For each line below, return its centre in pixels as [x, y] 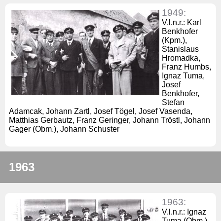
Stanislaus [180, 49]
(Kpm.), [174, 40]
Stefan [173, 102]
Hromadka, [181, 58]
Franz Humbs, [186, 67]
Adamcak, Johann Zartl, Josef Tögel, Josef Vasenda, [101, 111]
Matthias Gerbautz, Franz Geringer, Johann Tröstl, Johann [110, 120]
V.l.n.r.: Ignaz [184, 212]
